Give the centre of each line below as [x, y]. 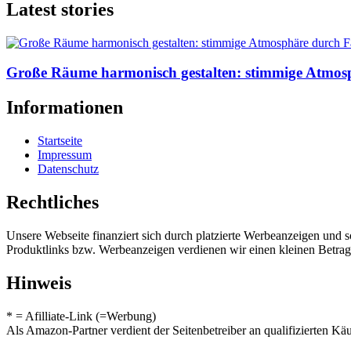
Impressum [65, 155]
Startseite [60, 141]
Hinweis [39, 282]
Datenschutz [68, 169]
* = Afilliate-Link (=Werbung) [81, 316]
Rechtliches [52, 203]
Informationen [65, 108]
